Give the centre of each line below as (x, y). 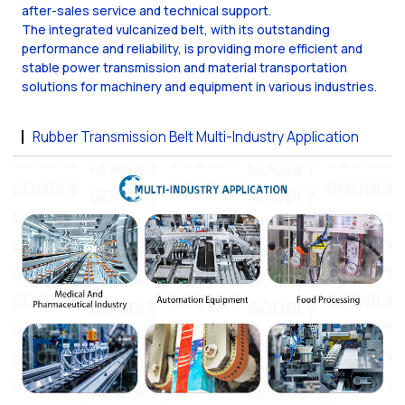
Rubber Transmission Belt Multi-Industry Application (196, 137)
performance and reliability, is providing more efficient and (193, 49)
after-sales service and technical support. (147, 11)
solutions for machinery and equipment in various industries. (200, 87)
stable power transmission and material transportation (185, 68)
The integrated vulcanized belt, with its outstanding (176, 30)
